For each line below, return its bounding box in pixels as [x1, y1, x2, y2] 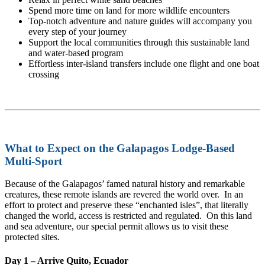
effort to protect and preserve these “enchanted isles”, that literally [5, 200, 248, 211]
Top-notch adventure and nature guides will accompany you [28, 15, 252, 26]
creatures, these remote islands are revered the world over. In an [5, 189, 243, 200]
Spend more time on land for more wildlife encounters [28, 5, 230, 15]
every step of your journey [28, 26, 127, 37]
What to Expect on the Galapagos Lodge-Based [5, 141, 235, 154]
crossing [28, 69, 59, 79]
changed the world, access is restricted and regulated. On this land [5, 211, 252, 221]
